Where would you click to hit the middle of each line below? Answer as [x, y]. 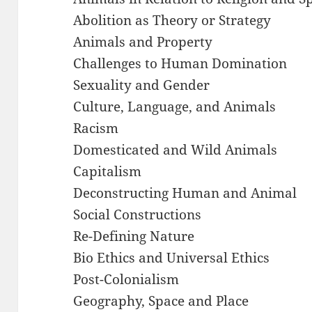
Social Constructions [138, 214]
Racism [96, 128]
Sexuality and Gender [142, 85]
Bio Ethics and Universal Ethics [172, 257]
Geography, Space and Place [161, 301]
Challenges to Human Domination [180, 63]
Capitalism [108, 171]
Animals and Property [143, 41]
